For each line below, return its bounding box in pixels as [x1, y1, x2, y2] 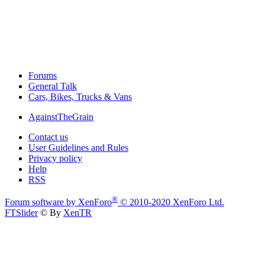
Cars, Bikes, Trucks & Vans [28, 91, 132, 102]
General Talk [28, 80, 77, 91]
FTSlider [5, 207, 38, 218]
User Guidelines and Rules [28, 142, 128, 153]
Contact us [28, 131, 68, 142]
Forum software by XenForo [5, 196, 112, 207]
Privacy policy [28, 153, 82, 163]
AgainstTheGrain [28, 111, 93, 122]
